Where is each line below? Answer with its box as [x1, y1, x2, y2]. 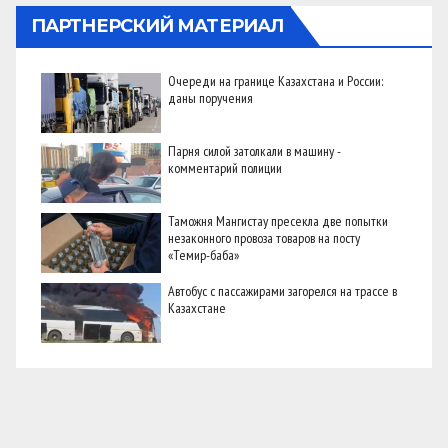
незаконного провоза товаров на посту [168, 228, 360, 247]
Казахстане [168, 298, 226, 317]
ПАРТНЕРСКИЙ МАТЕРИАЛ [31, 14, 284, 37]
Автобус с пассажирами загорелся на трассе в [168, 281, 397, 300]
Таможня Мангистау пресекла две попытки [168, 211, 388, 230]
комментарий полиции [168, 158, 282, 177]
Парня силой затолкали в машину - [168, 141, 341, 160]
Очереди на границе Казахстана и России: [168, 71, 383, 90]
